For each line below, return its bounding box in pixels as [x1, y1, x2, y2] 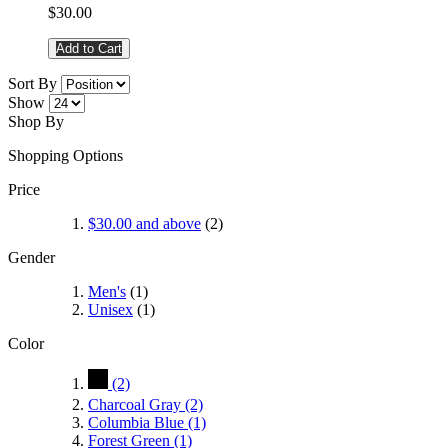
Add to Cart [56, 41, 122, 57]
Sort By [8, 75, 57, 93]
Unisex [88, 301, 133, 319]
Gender [8, 249, 55, 267]
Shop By [8, 113, 64, 131]
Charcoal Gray [88, 396, 185, 414]
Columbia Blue [88, 414, 188, 432]
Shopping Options [8, 147, 123, 165]
